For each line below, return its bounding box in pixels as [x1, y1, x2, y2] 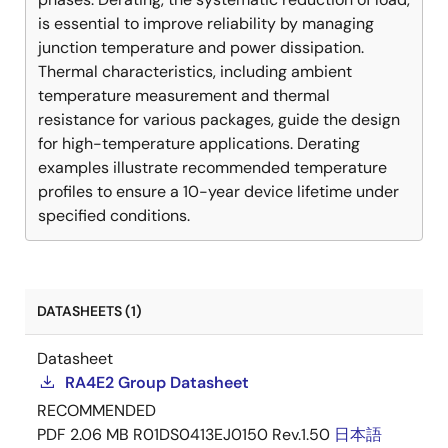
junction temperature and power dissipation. [38, 37, 364, 59]
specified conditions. [38, 205, 190, 227]
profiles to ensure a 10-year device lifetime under [38, 181, 399, 203]
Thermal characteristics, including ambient [38, 61, 352, 83]
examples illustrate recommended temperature [38, 157, 387, 179]
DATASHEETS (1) [37, 302, 142, 321]
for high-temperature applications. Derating [38, 133, 360, 155]
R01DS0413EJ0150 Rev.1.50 [133, 424, 330, 446]
